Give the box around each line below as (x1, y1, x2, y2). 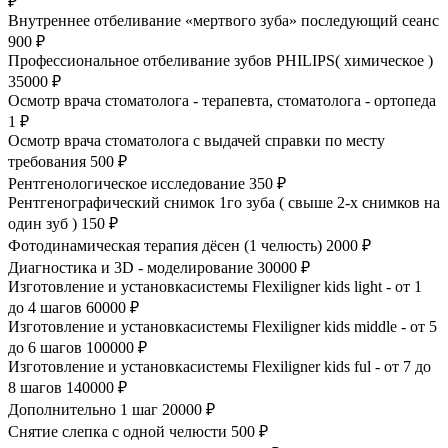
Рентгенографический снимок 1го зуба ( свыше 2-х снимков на (8, 193, 440, 211)
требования (8, 152, 86, 170)
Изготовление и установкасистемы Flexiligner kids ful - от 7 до (8, 357, 431, 375)
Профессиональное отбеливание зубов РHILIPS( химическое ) (8, 51, 433, 69)
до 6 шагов (8, 338, 82, 356)
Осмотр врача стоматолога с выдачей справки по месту (8, 131, 385, 149)
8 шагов (8, 378, 62, 396)
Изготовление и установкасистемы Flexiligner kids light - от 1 (8, 277, 422, 295)
